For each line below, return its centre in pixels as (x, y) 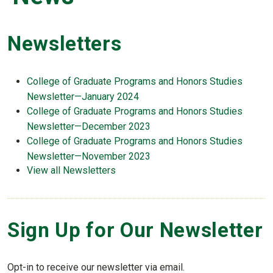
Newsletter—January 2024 (83, 96)
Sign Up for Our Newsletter (135, 230)
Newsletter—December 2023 (89, 126)
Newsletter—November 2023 (89, 156)
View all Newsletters (71, 171)
